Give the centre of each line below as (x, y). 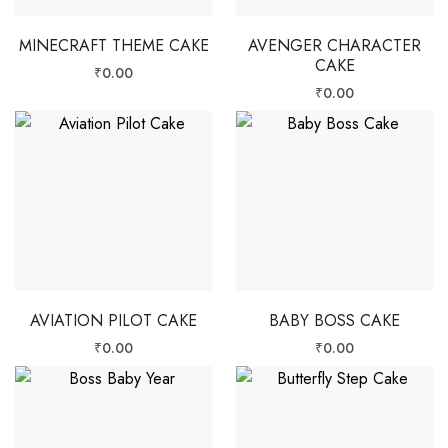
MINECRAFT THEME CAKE (113, 45)
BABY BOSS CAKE (334, 320)
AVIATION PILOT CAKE (113, 320)
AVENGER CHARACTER (334, 45)
